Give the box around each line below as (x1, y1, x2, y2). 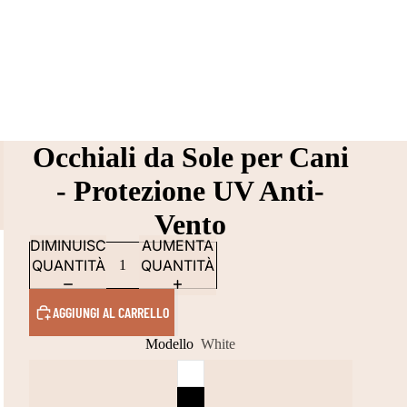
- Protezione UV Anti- (56, 174, 325, 207)
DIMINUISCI (29, 236, 110, 254)
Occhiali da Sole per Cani (32, 141, 349, 174)
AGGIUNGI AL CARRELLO (52, 303, 169, 321)
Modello (145, 336, 194, 352)
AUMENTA (142, 236, 214, 254)
